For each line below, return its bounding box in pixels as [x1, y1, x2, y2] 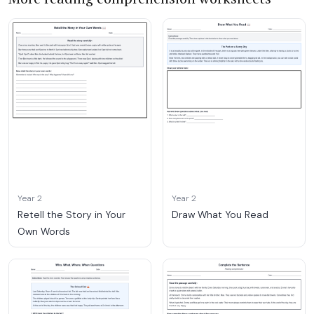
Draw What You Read [172, 207, 268, 221]
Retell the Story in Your [18, 207, 125, 221]
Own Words [18, 224, 70, 238]
